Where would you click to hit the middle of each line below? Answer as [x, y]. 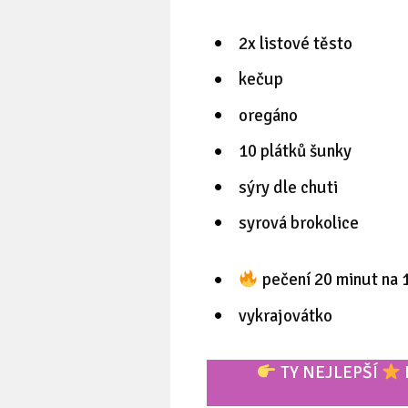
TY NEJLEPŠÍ [329, 372]
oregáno [268, 115]
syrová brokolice [299, 224]
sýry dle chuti [288, 187]
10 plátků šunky [295, 152]
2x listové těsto [296, 44]
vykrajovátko [286, 316]
